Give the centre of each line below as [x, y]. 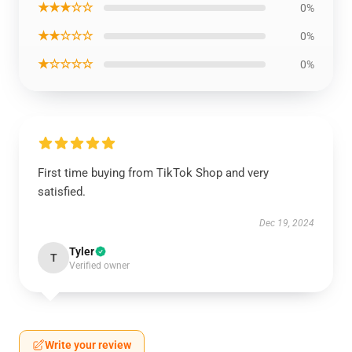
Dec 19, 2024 [287, 224]
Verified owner [99, 266]
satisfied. [62, 192]
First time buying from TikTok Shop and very [153, 173]
